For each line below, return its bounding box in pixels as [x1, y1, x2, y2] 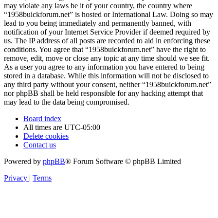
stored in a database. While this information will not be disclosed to [4, 72, 209, 80]
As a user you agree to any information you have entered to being [4, 63, 204, 72]
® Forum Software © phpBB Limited [65, 157, 181, 166]
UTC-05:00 [64, 123, 100, 132]
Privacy [4, 174, 27, 182]
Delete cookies [23, 132, 69, 141]
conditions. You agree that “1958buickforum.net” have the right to [4, 45, 206, 54]
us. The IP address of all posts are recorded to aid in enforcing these [4, 36, 210, 45]
